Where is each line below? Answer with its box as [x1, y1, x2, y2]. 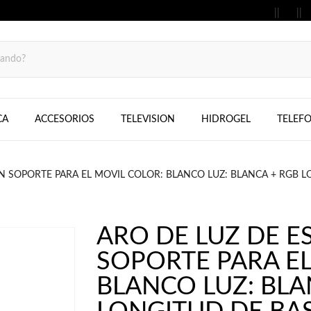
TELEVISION [120, 115, 175, 124]
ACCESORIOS [34, 115, 94, 124]
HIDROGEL [201, 115, 251, 124]
